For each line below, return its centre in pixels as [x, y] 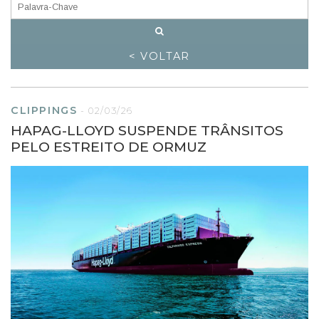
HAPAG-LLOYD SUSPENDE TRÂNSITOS [147, 130]
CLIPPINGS [44, 110]
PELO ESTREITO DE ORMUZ [109, 146]
